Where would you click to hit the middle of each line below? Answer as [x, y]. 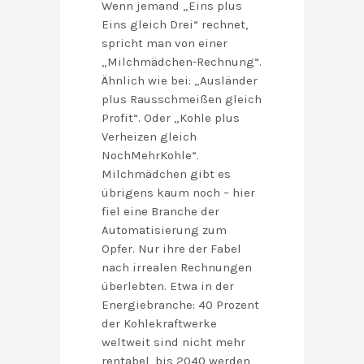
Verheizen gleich [149, 137]
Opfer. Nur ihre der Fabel [171, 249]
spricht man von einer [165, 43]
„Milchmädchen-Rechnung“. [182, 62]
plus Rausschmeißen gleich [182, 100]
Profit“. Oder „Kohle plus [171, 118]
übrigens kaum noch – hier [178, 193]
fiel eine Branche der [160, 212]
